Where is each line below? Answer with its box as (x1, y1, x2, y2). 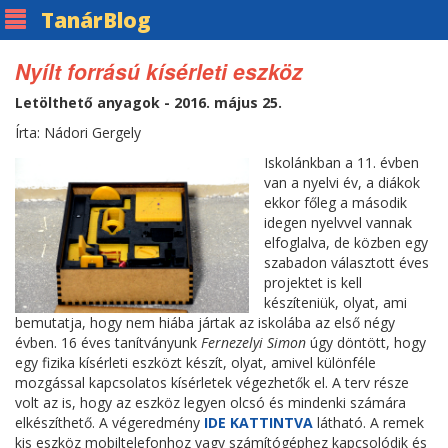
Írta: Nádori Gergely (15, 123, 141, 142)
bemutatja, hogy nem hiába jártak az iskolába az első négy (15, 313, 395, 332)
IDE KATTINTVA (204, 413, 313, 432)
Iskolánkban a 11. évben (264, 153, 420, 172)
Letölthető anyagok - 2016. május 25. (15, 93, 282, 112)
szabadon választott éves (264, 253, 430, 272)
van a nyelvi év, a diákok (264, 173, 421, 192)
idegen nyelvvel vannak (264, 213, 413, 232)
